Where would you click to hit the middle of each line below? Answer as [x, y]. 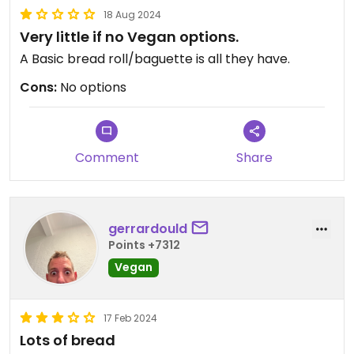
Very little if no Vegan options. [129, 37]
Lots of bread [68, 340]
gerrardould [148, 228]
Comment [107, 158]
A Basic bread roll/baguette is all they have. [155, 59]
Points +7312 [144, 245]
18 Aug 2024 [132, 15]
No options [92, 87]
